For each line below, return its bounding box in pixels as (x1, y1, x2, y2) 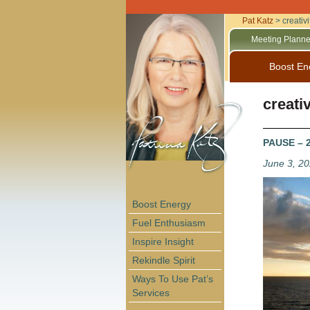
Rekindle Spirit (132, 254, 195, 266)
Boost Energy (132, 198, 191, 210)
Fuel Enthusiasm (132, 217, 206, 228)
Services (132, 286, 170, 298)
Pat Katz (241, 16, 273, 26)
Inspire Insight (132, 235, 194, 247)
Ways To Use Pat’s (132, 273, 213, 284)
